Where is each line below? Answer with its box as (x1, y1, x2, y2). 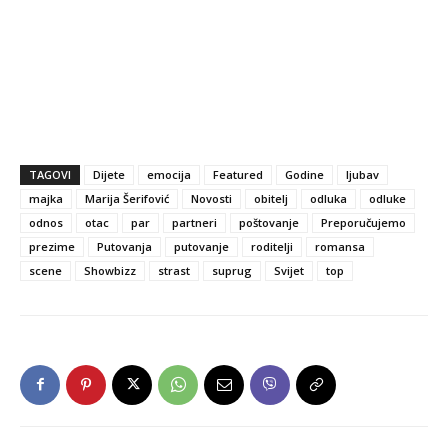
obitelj (254, 190, 288, 206)
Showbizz (84, 262, 136, 278)
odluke (369, 190, 406, 206)
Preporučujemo (321, 214, 406, 230)
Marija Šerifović (85, 190, 169, 206)
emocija (147, 166, 191, 182)
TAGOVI (29, 166, 71, 182)
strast (158, 262, 190, 278)
